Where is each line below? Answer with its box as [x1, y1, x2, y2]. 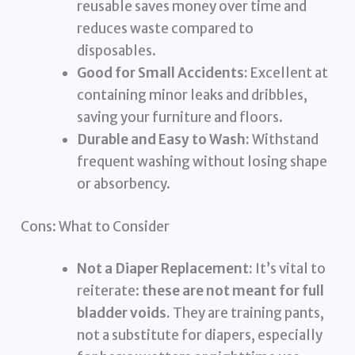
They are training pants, [170, 304, 325, 323]
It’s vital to [253, 260, 326, 278]
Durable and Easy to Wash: [77, 131, 250, 149]
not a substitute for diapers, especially [77, 326, 323, 345]
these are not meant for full [142, 282, 325, 300]
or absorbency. [77, 175, 171, 193]
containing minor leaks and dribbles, [77, 86, 308, 105]
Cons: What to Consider [21, 217, 170, 235]
